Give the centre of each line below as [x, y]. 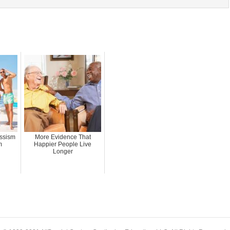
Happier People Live [63, 144]
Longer [63, 151]
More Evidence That [63, 137]
